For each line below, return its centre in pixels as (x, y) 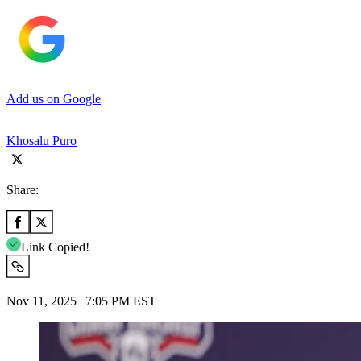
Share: (23, 189)
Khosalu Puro (41, 140)
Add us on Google (54, 98)
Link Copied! (55, 247)
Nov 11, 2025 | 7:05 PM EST (81, 301)
